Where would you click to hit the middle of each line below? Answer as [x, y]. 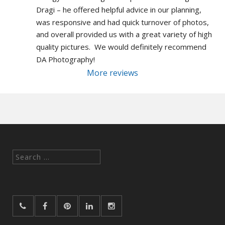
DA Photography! [65, 59]
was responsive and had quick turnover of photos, [122, 22]
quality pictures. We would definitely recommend [121, 46]
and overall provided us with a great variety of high [124, 34]
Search [24, 156]
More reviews [113, 73]
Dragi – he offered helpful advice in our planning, [119, 9]
